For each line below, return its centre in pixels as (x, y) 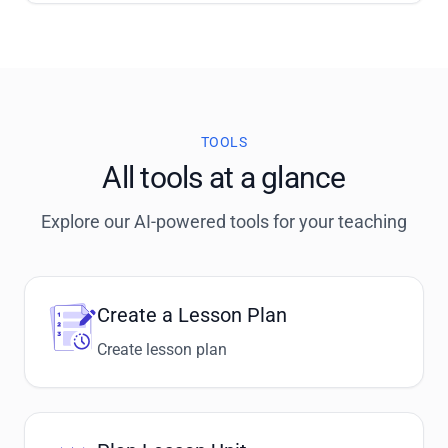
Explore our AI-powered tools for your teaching (224, 221)
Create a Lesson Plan (192, 315)
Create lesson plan (162, 349)
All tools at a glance (224, 177)
